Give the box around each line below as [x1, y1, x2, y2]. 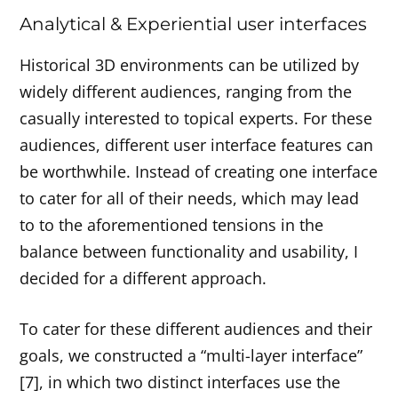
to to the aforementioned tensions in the [20, 214, 324, 236]
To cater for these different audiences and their [20, 317, 373, 339]
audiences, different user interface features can [20, 134, 374, 156]
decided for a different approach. [20, 267, 267, 290]
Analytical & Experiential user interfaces [20, 13, 368, 36]
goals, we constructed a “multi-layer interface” [20, 344, 363, 366]
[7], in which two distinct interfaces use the [20, 370, 341, 393]
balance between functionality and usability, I [20, 241, 359, 263]
